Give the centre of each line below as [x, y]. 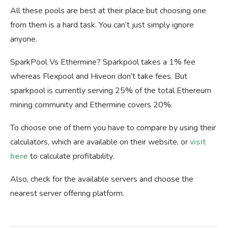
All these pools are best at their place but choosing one [108, 11]
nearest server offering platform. [67, 194]
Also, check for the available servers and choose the [102, 179]
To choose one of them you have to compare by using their [113, 128]
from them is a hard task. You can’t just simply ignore [102, 25]
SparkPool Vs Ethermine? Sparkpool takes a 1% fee [103, 62]
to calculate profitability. [71, 156]
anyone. [24, 39]
